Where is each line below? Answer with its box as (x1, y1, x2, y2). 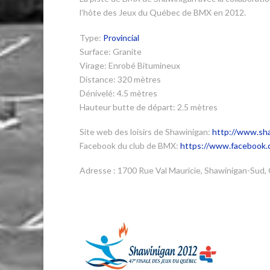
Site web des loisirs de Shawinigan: (80, 127, 212, 137)
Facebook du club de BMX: (80, 140, 180, 151)
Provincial (103, 32, 139, 43)
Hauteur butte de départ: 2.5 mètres (80, 101, 218, 112)
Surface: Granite (80, 46, 142, 57)
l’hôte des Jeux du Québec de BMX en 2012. (80, 7, 246, 18)
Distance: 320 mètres (80, 74, 161, 84)
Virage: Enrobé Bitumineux (80, 60, 180, 71)
